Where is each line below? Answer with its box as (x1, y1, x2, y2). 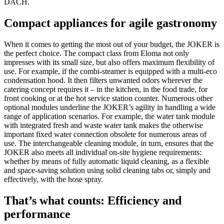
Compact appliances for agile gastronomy (4, 16, 217, 29)
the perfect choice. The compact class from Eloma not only (4, 48, 189, 57)
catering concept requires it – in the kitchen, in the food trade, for (4, 84, 207, 93)
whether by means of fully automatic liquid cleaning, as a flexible (4, 156, 209, 165)
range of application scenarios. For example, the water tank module (4, 111, 215, 120)
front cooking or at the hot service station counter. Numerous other (4, 93, 212, 102)
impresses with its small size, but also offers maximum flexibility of (4, 57, 214, 66)
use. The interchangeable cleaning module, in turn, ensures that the (4, 138, 213, 147)
